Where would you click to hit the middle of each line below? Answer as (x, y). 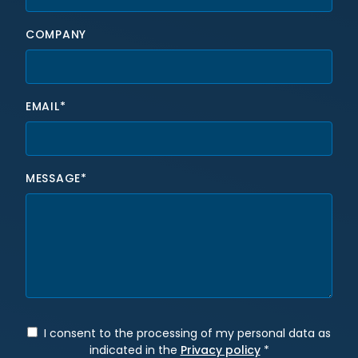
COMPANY (56, 35)
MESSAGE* (56, 179)
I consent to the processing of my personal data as (187, 334)
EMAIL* (46, 107)
